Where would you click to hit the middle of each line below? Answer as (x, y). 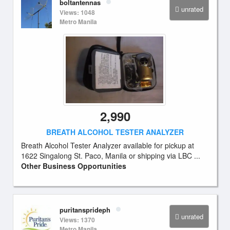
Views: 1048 (77, 12)
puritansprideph (85, 210)
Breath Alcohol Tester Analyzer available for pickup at (108, 145)
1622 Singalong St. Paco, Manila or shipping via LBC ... (111, 156)
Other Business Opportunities (74, 166)
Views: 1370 (77, 220)
